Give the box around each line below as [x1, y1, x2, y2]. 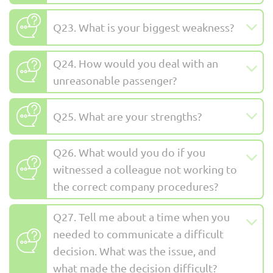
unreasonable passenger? [53, 74, 177, 87]
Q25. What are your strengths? [53, 110, 202, 123]
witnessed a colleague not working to [53, 163, 237, 176]
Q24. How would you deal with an [53, 57, 218, 70]
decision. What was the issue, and [53, 244, 216, 258]
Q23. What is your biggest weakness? [53, 21, 234, 34]
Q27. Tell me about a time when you [53, 210, 230, 224]
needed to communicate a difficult [53, 227, 224, 241]
